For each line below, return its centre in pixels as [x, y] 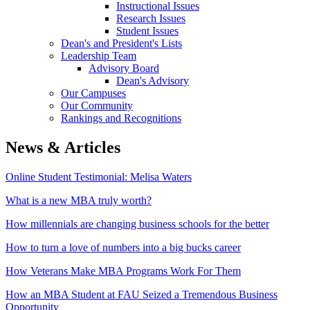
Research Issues [151, 18]
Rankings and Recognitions [121, 118]
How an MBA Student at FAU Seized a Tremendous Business [142, 294]
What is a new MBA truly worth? [79, 200]
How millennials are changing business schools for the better [137, 224]
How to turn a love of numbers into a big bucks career [123, 247]
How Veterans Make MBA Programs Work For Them [123, 271]
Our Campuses [93, 93]
